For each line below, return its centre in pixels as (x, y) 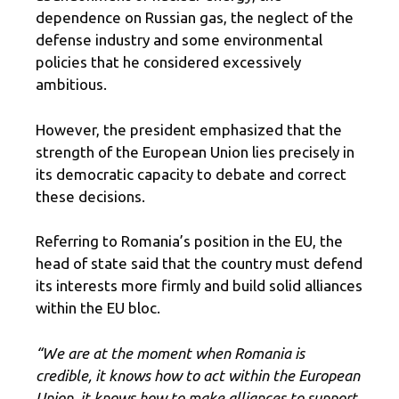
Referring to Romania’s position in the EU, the (189, 241)
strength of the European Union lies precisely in (195, 151)
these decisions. (90, 196)
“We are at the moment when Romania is (170, 353)
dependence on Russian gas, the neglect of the (195, 18)
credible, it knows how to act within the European (198, 375)
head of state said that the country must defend (199, 264)
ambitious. (71, 85)
